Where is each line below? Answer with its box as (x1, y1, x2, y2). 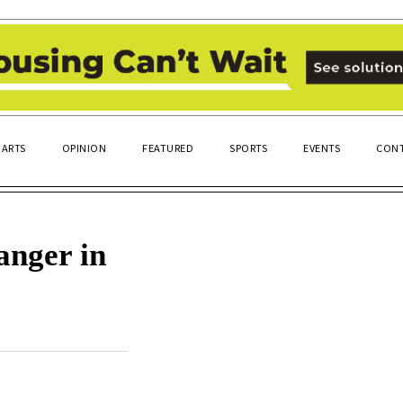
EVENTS (303, 139, 340, 155)
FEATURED (142, 139, 193, 155)
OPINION (61, 139, 106, 155)
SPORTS (229, 139, 267, 155)
